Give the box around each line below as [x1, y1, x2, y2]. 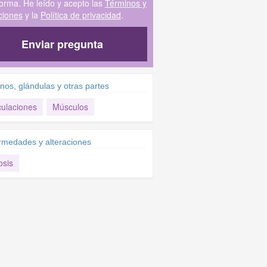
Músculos [52, 101, 88, 113]
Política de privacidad [40, 9, 121, 21]
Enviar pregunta [21, 36, 104, 52]
